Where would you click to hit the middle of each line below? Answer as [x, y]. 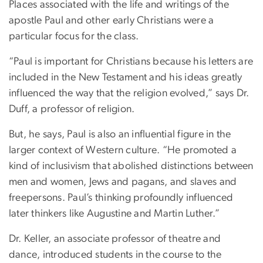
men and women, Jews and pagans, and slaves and [123, 182]
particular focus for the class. [74, 37]
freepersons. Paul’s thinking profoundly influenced [121, 198]
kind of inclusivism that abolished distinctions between [131, 166]
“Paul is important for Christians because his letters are [131, 62]
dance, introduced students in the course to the [115, 255]
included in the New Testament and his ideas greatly [126, 78]
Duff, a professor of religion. [72, 109]
